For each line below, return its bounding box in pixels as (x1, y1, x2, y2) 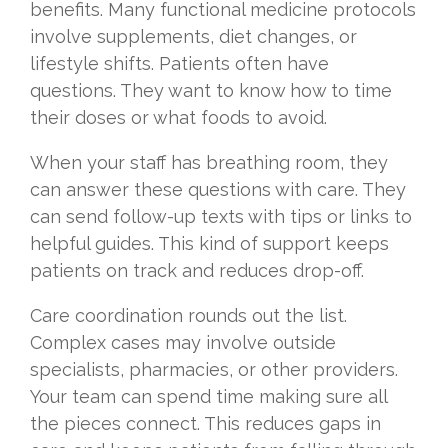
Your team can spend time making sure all (30, 385, 387, 407)
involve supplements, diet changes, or (30, 25, 357, 47)
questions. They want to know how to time (30, 79, 392, 101)
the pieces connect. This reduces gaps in (30, 412, 381, 434)
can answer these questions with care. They (30, 178, 406, 200)
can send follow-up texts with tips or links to (30, 205, 412, 227)
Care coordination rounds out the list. (30, 304, 347, 326)
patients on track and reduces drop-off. (30, 259, 364, 281)
